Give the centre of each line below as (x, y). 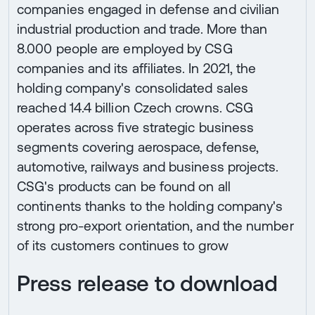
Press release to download (147, 283)
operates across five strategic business (136, 128)
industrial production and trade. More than (142, 29)
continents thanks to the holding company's (150, 206)
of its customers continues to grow (123, 246)
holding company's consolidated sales (133, 88)
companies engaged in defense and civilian (148, 9)
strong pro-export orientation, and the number (155, 226)
